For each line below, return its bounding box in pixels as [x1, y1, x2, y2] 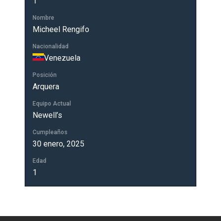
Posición [33, 72, 57, 78]
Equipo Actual [33, 100, 71, 107]
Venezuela [44, 53, 80, 63]
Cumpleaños [33, 129, 68, 136]
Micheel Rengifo [33, 25, 89, 34]
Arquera [33, 82, 59, 91]
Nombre [33, 14, 54, 21]
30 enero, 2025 [33, 139, 84, 148]
